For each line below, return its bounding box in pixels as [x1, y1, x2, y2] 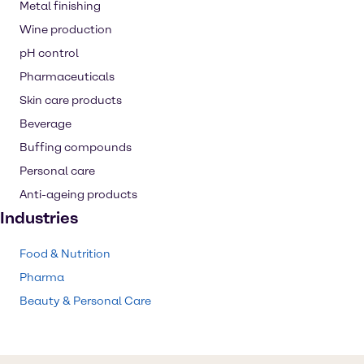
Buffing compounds [19, 141, 132, 154]
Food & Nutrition [19, 247, 110, 261]
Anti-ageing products [19, 188, 137, 201]
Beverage [19, 117, 71, 131]
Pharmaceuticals [19, 70, 115, 84]
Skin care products [19, 93, 122, 107]
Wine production [19, 23, 112, 37]
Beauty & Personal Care [19, 294, 151, 308]
